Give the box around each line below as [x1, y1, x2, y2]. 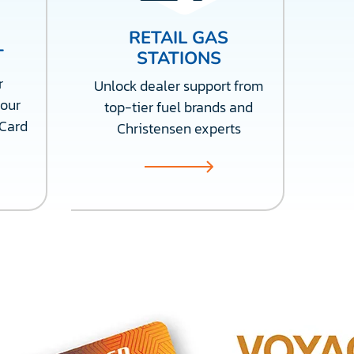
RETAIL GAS [129, 26, 228, 50]
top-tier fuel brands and [104, 96, 253, 118]
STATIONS [136, 47, 221, 70]
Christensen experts [116, 118, 241, 139]
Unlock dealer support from [94, 75, 263, 96]
